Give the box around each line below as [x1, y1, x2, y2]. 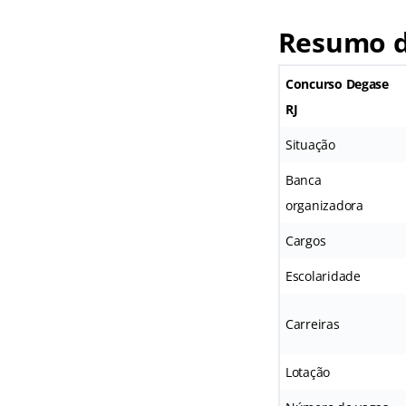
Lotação [285, 363, 331, 382]
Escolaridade [285, 267, 361, 285]
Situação [285, 136, 335, 154]
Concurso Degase [285, 75, 389, 93]
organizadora [285, 197, 363, 215]
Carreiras [285, 315, 340, 333]
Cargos [285, 232, 326, 250]
